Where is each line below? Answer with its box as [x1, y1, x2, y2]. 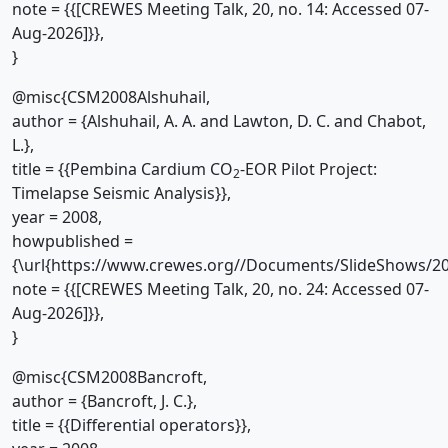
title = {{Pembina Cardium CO [12, 158, 233, 180]
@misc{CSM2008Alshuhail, [12, 86, 210, 108]
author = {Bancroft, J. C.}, [12, 390, 197, 412]
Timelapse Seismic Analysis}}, [12, 182, 231, 204]
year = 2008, [12, 206, 102, 228]
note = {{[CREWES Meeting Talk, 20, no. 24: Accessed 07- [12, 278, 429, 300]
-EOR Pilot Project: [240, 158, 377, 180]
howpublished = [12, 230, 133, 252]
